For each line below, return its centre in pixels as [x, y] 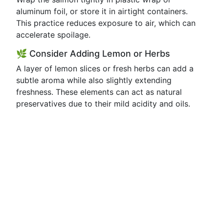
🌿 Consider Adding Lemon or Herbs [93, 54]
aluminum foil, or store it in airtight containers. [102, 11]
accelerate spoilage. [53, 35]
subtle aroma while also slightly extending [94, 80]
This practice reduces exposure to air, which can [106, 23]
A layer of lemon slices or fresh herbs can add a [105, 68]
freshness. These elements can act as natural [99, 92]
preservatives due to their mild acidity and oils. [103, 104]
